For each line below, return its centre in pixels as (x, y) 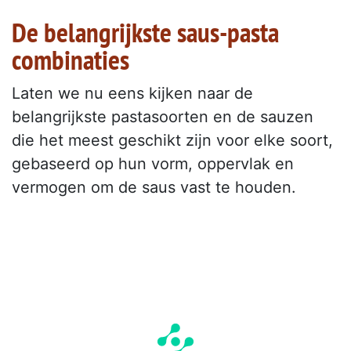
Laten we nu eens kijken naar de (132, 94)
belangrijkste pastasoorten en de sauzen (163, 117)
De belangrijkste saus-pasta (145, 33)
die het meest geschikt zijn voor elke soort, (172, 141)
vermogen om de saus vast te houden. (154, 188)
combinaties (71, 60)
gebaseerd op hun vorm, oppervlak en (153, 164)
